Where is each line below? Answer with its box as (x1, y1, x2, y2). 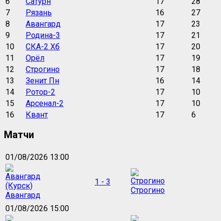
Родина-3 (26, 30, 60, 40)
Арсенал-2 (26, 98, 64, 108)
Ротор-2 (26, 87, 55, 97)
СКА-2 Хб (26, 41, 60, 51)
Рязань (26, 7, 52, 17)
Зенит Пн (26, 75, 59, 85)
